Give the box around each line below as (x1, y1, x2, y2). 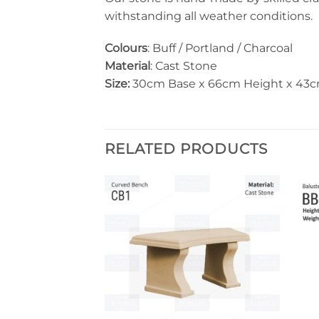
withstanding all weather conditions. (105, 9, 313, 23)
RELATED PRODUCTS (105, 140, 268, 158)
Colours (105, 41, 147, 56)
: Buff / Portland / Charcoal (147, 41, 293, 56)
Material (105, 59, 150, 73)
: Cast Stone (150, 59, 217, 73)
